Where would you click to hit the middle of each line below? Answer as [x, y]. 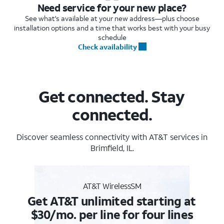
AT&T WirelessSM [112, 185]
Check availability [107, 46]
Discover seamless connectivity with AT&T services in [112, 136]
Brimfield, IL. [112, 147]
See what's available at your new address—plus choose [112, 18]
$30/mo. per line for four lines [112, 214]
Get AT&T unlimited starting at [112, 201]
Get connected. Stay [112, 96]
